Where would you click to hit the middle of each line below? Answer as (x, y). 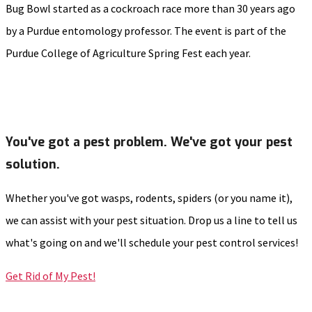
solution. (33, 164)
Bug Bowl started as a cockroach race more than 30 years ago (150, 9)
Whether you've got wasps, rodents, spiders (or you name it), (149, 197)
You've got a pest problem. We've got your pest (149, 142)
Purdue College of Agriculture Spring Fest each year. (128, 53)
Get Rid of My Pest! (50, 275)
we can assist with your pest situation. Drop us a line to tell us (151, 220)
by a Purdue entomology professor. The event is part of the (146, 31)
